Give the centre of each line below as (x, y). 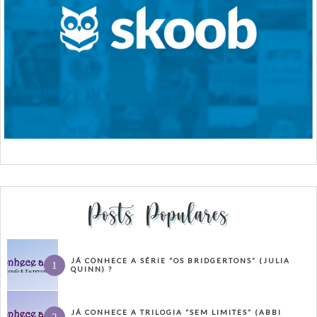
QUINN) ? (92, 269)
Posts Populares (158, 215)
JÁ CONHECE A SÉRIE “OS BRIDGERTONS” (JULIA (180, 261)
